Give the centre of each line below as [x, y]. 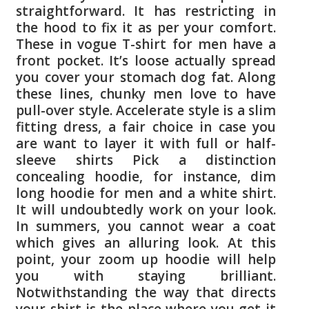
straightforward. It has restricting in [146, 11]
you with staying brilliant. [146, 276]
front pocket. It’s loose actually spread [146, 60]
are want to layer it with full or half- [146, 143]
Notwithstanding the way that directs [146, 292]
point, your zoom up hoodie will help [146, 259]
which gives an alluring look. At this [146, 242]
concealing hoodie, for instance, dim [146, 176]
